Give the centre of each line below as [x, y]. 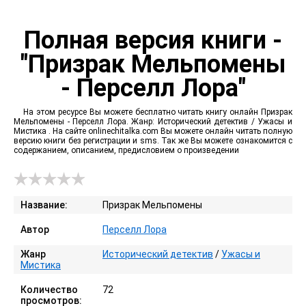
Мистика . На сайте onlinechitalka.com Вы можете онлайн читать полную [153, 131]
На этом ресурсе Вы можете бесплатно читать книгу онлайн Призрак [158, 112]
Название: [44, 205]
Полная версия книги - [153, 40]
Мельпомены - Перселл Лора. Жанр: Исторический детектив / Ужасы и [153, 122]
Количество [49, 290]
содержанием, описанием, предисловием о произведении [126, 150]
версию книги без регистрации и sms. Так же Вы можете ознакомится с [153, 141]
